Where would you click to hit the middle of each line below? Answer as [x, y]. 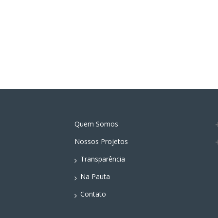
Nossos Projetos [101, 141]
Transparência [103, 159]
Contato [93, 194]
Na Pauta [95, 176]
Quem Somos [96, 124]
